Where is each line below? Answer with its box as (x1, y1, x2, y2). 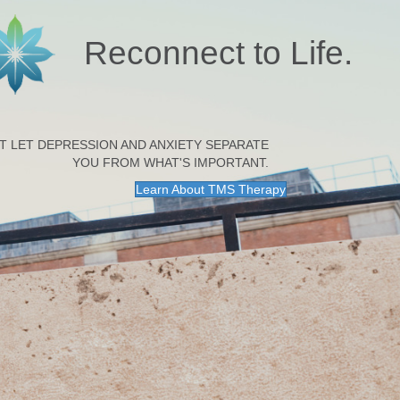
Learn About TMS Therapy (136, 181, 287, 196)
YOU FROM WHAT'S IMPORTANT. (72, 154, 270, 170)
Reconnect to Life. (83, 34, 353, 71)
